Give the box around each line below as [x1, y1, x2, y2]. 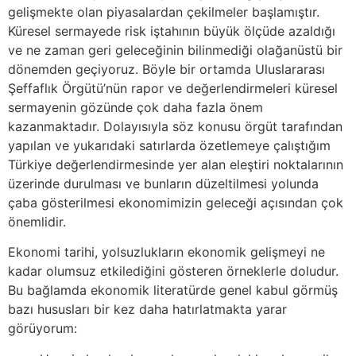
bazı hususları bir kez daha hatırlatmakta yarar [8, 301, 287, 318]
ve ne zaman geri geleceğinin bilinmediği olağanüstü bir [8, 41, 342, 58]
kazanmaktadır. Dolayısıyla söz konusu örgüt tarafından [8, 118, 342, 134]
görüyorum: [8, 320, 77, 337]
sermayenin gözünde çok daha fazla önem [8, 99, 263, 115]
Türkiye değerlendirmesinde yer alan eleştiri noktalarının [8, 156, 343, 172]
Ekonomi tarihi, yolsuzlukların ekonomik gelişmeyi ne [8, 244, 325, 261]
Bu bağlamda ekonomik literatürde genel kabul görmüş [8, 282, 338, 299]
